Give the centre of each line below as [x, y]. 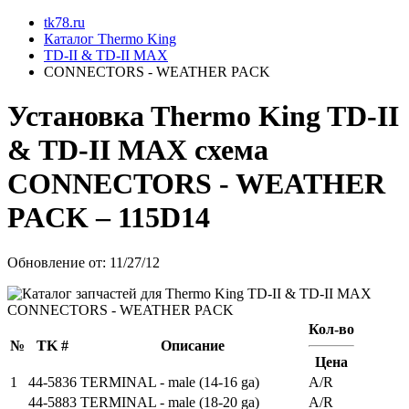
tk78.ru [64, 22]
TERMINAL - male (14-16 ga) [170, 382]
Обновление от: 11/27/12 [84, 262]
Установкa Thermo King [167, 116]
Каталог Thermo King [110, 39]
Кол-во [331, 329]
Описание [193, 345]
